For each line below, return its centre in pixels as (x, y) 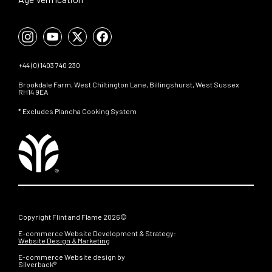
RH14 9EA (33, 91)
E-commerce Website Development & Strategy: (97, 233)
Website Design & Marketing (64, 240)
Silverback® (37, 264)
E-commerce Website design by (72, 257)
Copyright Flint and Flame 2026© (73, 216)
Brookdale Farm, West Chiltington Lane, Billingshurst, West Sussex (129, 84)
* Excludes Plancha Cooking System (77, 111)
